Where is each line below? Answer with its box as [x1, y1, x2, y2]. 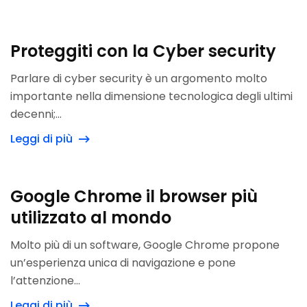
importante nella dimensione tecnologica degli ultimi [10, 88, 293, 104]
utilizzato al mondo [10, 206, 171, 229]
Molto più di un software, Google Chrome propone [10, 237, 280, 253]
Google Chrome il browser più [10, 185, 258, 208]
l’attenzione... [10, 273, 80, 288]
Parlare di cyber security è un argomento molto [10, 71, 267, 86]
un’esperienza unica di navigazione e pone [10, 255, 236, 271]
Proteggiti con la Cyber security [10, 40, 276, 62]
